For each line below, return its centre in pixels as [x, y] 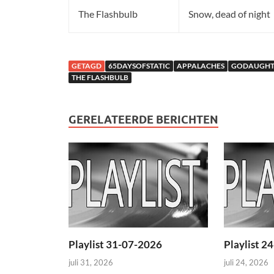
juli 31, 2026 [91, 262]
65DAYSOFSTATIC [139, 66]
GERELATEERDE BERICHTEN [143, 120]
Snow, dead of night [229, 14]
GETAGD [87, 66]
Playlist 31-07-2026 [115, 245]
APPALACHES [201, 66]
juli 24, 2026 [246, 262]
